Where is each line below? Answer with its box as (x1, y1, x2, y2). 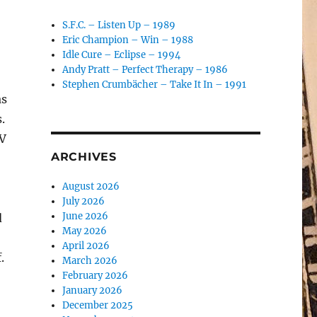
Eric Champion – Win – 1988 (62, 34, 194, 46)
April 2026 (62, 240, 110, 252)
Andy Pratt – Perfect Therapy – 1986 (62, 64, 229, 76)
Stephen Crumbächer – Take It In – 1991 (62, 79, 247, 91)
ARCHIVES (50, 150, 117, 163)
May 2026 (62, 225, 108, 237)
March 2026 (62, 255, 118, 267)
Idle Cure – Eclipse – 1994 (62, 49, 181, 61)
